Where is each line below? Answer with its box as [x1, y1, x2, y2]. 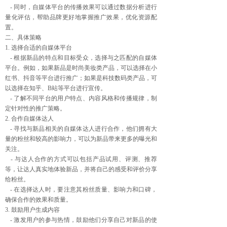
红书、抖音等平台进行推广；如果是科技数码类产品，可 [5, 74, 157, 82]
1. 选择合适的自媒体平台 [5, 44, 72, 51]
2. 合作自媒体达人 [5, 115, 54, 122]
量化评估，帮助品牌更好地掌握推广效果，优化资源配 [5, 14, 157, 21]
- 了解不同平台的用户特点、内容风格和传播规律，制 [5, 95, 157, 102]
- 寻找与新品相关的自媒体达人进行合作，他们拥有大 [5, 125, 157, 132]
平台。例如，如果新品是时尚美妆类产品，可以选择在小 [5, 64, 157, 71]
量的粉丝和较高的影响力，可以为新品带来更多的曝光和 [5, 135, 157, 142]
